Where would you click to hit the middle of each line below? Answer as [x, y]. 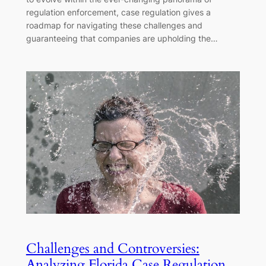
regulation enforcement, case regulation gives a [118, 12]
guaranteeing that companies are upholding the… [122, 39]
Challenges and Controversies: [113, 248]
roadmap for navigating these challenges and [114, 26]
